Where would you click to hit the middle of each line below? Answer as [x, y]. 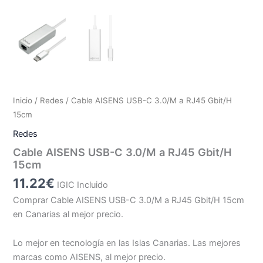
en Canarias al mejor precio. [68, 214]
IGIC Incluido [83, 185]
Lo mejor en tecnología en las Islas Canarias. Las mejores [127, 243]
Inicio [23, 101]
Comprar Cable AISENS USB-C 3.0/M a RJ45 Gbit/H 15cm [129, 200]
